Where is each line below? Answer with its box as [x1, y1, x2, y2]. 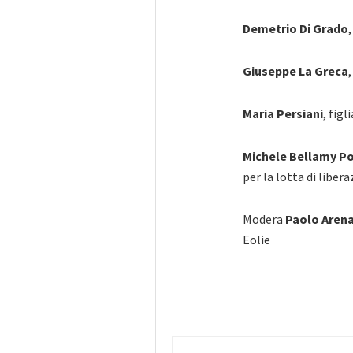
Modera [243, 210, 285, 227]
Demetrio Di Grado [243, 20, 348, 36]
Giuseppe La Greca [243, 62, 348, 79]
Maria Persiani [243, 105, 323, 121]
